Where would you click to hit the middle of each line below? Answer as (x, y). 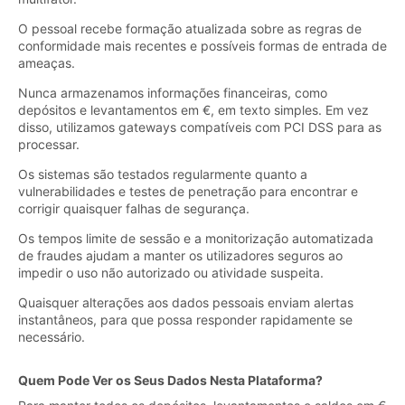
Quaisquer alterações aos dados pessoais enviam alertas (186, 302)
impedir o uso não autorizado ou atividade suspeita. (171, 272)
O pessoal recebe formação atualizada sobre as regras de (190, 28)
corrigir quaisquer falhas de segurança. (134, 208)
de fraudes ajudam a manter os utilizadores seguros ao (180, 255)
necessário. (52, 336)
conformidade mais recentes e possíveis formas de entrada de (202, 45)
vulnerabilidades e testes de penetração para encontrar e (188, 191)
